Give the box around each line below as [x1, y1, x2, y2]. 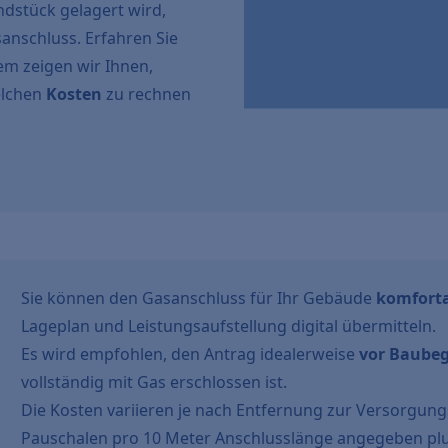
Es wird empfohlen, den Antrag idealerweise [21, 343, 360, 365]
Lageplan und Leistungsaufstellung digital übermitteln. [21, 315, 437, 337]
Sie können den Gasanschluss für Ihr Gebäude [21, 287, 377, 309]
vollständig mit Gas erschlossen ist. [21, 371, 296, 393]
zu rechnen [102, 83, 191, 105]
